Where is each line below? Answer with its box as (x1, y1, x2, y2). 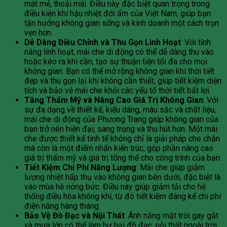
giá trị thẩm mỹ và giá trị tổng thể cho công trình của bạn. (24, 153, 221, 163)
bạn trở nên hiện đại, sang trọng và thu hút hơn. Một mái (24, 124, 217, 134)
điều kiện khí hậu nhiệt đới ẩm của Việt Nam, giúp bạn (24, 9, 211, 19)
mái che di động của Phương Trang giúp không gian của (24, 115, 218, 125)
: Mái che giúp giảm (136, 163, 205, 173)
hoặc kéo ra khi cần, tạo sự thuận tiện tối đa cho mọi (24, 57, 207, 67)
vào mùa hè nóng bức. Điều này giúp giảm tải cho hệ (24, 182, 206, 192)
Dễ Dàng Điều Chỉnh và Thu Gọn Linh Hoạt (24, 37, 181, 48)
